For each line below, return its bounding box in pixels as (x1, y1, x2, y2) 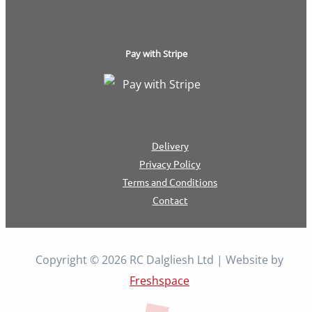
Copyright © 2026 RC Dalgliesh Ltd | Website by (36, 252, 283, 267)
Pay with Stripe (125, 47, 187, 60)
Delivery (151, 139, 189, 152)
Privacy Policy (139, 157, 201, 170)
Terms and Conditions (123, 175, 217, 188)
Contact (152, 194, 188, 206)
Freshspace (130, 273, 189, 288)
